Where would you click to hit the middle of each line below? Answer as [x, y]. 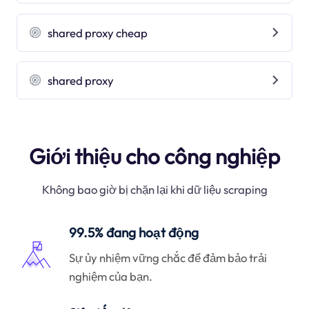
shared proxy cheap [98, 32]
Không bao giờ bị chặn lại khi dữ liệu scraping [154, 190]
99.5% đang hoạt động [134, 233]
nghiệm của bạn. [111, 276]
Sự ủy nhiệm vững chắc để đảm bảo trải [168, 257]
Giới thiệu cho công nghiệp [154, 156]
